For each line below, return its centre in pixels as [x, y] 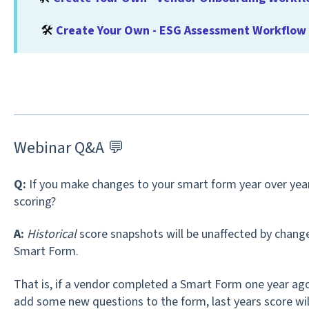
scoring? [34, 202]
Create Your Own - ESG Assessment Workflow [181, 31]
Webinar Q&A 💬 [69, 148]
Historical [51, 235]
